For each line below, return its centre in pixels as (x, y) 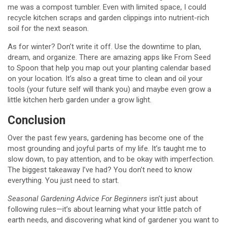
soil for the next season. (48, 28)
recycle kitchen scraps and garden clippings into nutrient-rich (108, 18)
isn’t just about (173, 199)
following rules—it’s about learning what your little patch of (105, 209)
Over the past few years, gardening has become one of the (106, 138)
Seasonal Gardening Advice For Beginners (78, 199)
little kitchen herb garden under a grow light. (80, 100)
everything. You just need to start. (63, 180)
